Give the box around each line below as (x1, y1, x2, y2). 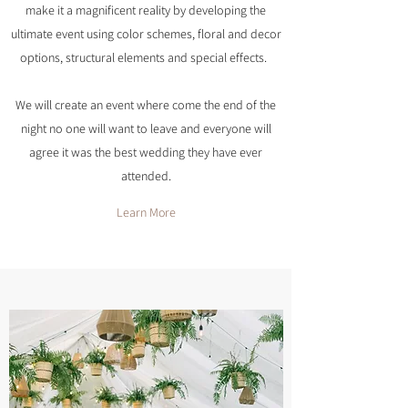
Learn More (117, 204, 176, 220)
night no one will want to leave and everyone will (20, 120, 271, 137)
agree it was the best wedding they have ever (29, 144, 262, 160)
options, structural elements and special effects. (19, 49, 272, 66)
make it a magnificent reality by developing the (25, 2, 266, 18)
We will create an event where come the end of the (15, 97, 276, 113)
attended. (120, 168, 171, 184)
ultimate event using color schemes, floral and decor (10, 25, 281, 42)
